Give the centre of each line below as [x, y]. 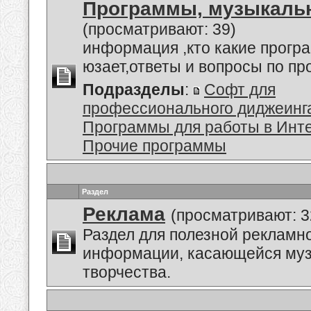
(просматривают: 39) [159, 29]
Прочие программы [154, 146]
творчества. [127, 272]
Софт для [240, 90]
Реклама [124, 214]
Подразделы [134, 90]
